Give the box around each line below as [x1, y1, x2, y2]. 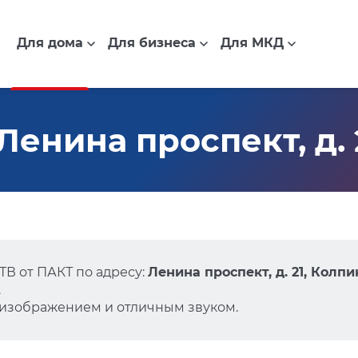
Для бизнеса [107, 35, 196, 51]
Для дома [16, 35, 83, 51]
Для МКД [220, 35, 284, 51]
